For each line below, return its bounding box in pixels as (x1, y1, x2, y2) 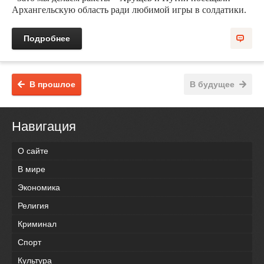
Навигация (12, 118, 76, 134)
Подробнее (24, 33, 70, 43)
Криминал (18, 219, 57, 229)
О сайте (18, 146, 48, 156)
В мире (18, 164, 45, 174)
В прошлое (29, 79, 75, 89)
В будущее (190, 79, 235, 89)
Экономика (18, 182, 60, 192)
